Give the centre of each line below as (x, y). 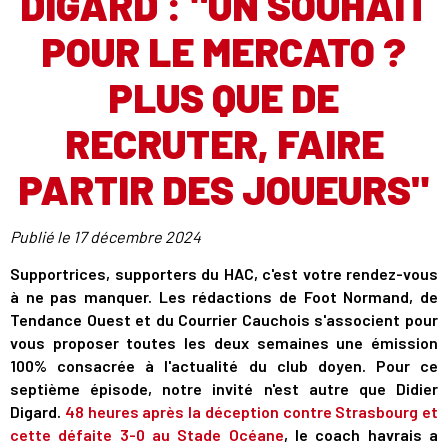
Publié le (41, 236)
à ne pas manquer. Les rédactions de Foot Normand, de (224, 296)
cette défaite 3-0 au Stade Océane (147, 434)
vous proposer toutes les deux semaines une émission (224, 342)
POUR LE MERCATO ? (224, 51)
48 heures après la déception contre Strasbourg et (251, 411)
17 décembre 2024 (137, 236)
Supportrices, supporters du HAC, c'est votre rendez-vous (224, 273)
